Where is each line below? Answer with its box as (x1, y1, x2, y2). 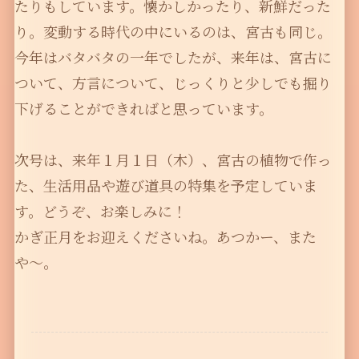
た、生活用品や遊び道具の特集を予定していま (14, 174, 317, 196)
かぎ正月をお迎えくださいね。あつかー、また (14, 225, 317, 247)
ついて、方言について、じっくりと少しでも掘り (14, 71, 332, 93)
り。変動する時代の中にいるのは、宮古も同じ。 (14, 20, 332, 42)
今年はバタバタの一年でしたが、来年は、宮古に (14, 46, 332, 67)
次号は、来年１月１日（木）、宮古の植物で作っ (14, 148, 332, 170)
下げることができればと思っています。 (14, 97, 273, 119)
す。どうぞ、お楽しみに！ (14, 200, 187, 221)
